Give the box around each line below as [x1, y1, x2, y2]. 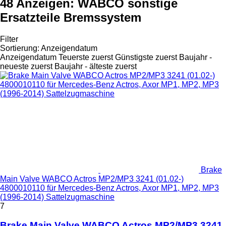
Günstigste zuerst [115, 52, 177, 62]
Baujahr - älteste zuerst [54, 62, 137, 71]
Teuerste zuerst [59, 52, 113, 62]
